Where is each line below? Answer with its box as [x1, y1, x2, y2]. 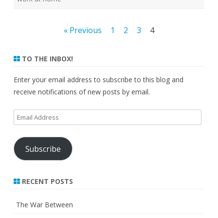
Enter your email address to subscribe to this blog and [14, 75, 183, 85]
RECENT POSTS [20, 177, 73, 186]
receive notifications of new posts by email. [14, 87, 150, 97]
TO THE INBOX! [20, 54, 73, 64]
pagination [13, 40, 56, 51]
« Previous [64, 25, 102, 36]
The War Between [16, 200, 73, 210]
